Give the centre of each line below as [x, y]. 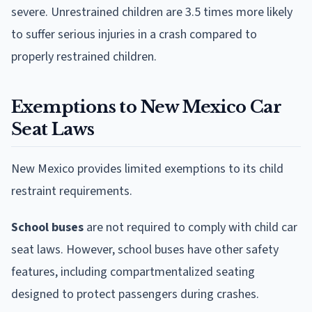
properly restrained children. [84, 56]
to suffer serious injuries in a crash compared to [134, 34]
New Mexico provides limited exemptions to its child [147, 169]
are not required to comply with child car [190, 227]
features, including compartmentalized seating [133, 272]
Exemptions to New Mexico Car [147, 107]
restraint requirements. [72, 191]
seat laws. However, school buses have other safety [145, 249]
